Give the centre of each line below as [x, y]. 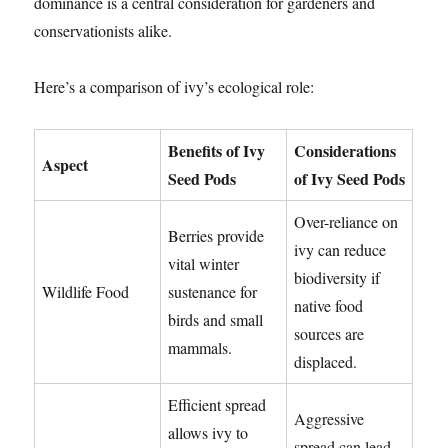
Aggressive [329, 419]
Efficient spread [217, 405]
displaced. [326, 362]
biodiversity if [337, 278]
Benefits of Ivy [217, 151]
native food [329, 306]
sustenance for [213, 292]
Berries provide [216, 236]
